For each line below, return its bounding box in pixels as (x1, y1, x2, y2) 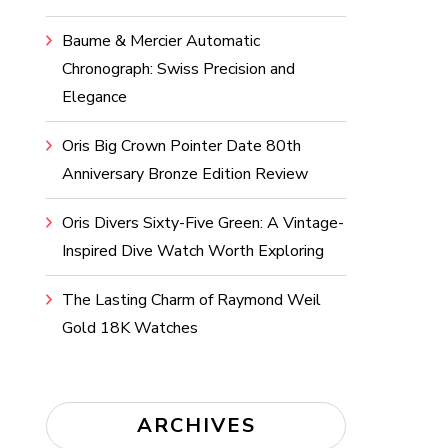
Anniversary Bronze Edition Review (62, 163, 308, 185)
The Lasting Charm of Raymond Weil (62, 289, 321, 311)
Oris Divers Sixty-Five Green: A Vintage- (62, 212, 344, 234)
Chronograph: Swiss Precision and (62, 58, 295, 80)
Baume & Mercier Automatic (62, 30, 260, 52)
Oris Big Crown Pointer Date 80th (62, 135, 301, 157)
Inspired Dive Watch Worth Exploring (62, 240, 324, 262)
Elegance (62, 86, 127, 108)
